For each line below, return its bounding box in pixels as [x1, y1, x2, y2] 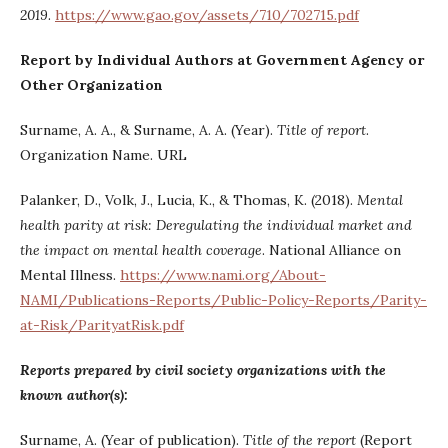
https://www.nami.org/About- [120, 266, 326, 284]
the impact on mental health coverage [20, 241, 262, 259]
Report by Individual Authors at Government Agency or [20, 51, 424, 69]
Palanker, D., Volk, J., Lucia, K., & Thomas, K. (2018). [20, 191, 357, 209]
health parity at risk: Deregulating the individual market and [20, 216, 412, 234]
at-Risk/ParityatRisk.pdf [20, 316, 184, 334]
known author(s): [20, 386, 128, 404]
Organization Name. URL [20, 146, 187, 164]
